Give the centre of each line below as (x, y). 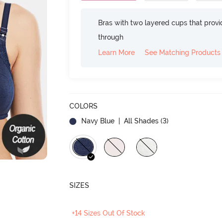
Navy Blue (98, 121)
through (111, 37)
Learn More (117, 52)
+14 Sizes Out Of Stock (109, 213)
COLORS (84, 106)
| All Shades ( (140, 121)
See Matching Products (183, 52)
